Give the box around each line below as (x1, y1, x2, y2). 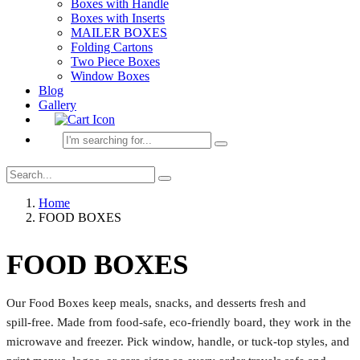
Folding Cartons (71, 39, 153, 54)
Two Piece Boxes (71, 54, 160, 68)
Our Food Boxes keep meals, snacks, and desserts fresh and (6, 296, 306, 309)
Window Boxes (71, 68, 149, 83)
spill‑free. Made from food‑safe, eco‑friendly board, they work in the (6, 315, 351, 329)
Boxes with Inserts (71, 10, 165, 25)
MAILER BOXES (71, 25, 167, 39)
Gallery (39, 97, 76, 112)
